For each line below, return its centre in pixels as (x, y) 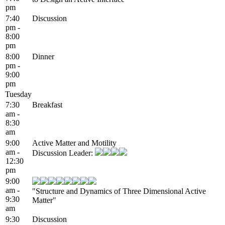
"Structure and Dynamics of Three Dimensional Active (119, 191)
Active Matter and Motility (74, 143)
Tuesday (18, 94)
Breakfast (47, 104)
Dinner (43, 56)
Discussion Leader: (64, 153)
